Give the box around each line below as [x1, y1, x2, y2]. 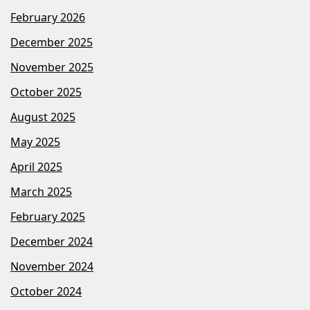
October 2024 [10, 284, 82, 299]
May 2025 [10, 134, 60, 149]
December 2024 [10, 234, 93, 249]
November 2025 [10, 60, 93, 75]
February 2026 [10, 10, 85, 25]
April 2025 [10, 159, 62, 174]
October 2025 [10, 84, 82, 100]
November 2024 [10, 259, 93, 274]
